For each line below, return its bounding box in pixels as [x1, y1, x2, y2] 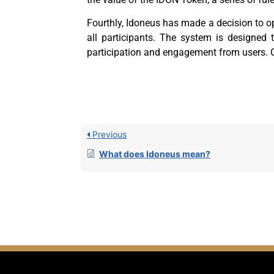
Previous [90, 128, 127, 139]
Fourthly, [87, 17, 127, 29]
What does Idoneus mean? [99, 148, 210, 159]
